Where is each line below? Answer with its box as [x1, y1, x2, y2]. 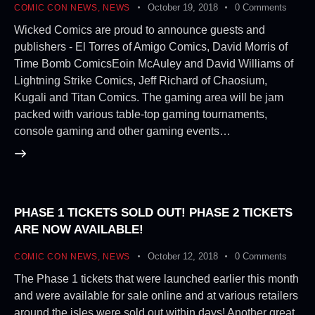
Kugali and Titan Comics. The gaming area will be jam [14, 91, 283, 103]
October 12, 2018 [147, 251, 218, 262]
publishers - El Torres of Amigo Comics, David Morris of [14, 40, 288, 53]
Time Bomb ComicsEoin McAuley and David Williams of [14, 57, 293, 70]
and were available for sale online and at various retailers [14, 290, 298, 302]
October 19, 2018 [147, 2, 218, 13]
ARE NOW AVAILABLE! [14, 223, 143, 237]
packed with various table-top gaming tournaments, [14, 108, 267, 120]
